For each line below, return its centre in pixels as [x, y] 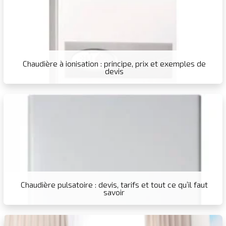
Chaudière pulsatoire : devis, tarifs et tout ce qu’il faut [114, 185]
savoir [114, 192]
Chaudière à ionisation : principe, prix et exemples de [114, 64]
